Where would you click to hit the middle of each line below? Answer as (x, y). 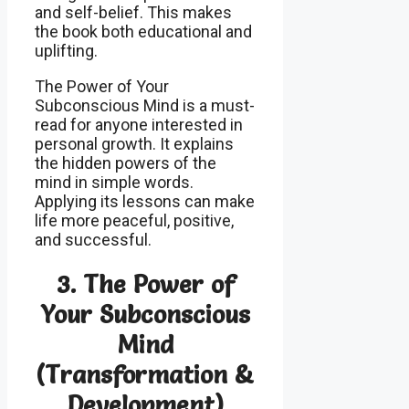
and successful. (93, 239)
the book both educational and (143, 31)
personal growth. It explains (134, 143)
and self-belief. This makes (133, 12)
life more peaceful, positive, (134, 220)
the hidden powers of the (126, 163)
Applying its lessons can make (145, 201)
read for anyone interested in (139, 124)
